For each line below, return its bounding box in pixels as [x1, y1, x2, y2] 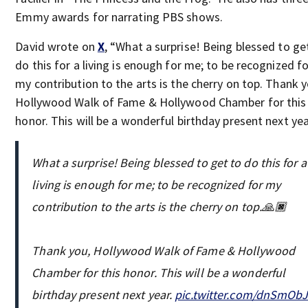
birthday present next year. [32, 287, 175, 302]
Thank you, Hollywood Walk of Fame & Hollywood [32, 243, 295, 258]
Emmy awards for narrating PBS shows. [15, 9, 223, 25]
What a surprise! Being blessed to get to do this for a [32, 155, 307, 170]
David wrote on [15, 38, 98, 54]
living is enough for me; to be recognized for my [32, 177, 281, 192]
